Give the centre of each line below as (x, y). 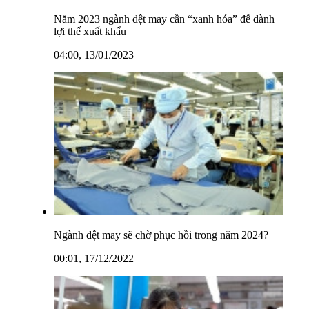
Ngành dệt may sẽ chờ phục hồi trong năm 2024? (161, 235)
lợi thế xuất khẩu (90, 31)
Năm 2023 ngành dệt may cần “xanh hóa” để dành (164, 19)
